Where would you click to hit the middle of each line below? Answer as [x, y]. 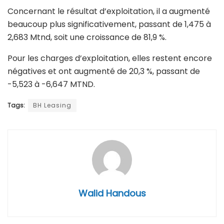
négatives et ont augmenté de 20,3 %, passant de [104, 71]
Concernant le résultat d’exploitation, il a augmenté [109, 11]
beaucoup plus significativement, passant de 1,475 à [109, 24]
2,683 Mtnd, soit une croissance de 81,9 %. [87, 37]
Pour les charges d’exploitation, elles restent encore [110, 58]
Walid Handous [112, 193]
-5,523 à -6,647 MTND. [51, 84]
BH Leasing [52, 105]
